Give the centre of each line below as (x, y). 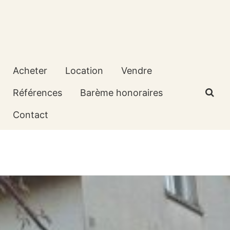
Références (37, 92)
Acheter (30, 70)
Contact (31, 114)
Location (84, 70)
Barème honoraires (121, 92)
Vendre (137, 70)
